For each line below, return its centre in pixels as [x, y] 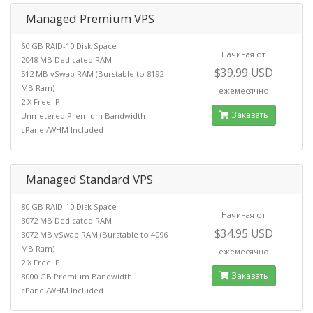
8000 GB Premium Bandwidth [77, 276]
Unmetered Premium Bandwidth [83, 115]
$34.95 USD [243, 233]
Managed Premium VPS [90, 18]
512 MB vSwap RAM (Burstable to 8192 [92, 73]
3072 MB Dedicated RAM [66, 220]
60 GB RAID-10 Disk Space [69, 45]
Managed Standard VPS [89, 179]
